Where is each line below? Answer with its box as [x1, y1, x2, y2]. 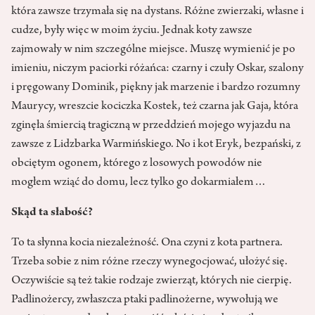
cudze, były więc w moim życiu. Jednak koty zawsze [11, 24, 252, 37]
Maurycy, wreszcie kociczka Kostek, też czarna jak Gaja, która [11, 100, 298, 113]
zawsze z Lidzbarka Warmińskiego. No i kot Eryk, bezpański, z [11, 138, 301, 151]
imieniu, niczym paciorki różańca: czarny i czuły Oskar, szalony [11, 62, 304, 75]
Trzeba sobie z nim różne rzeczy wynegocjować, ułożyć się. [11, 255, 288, 269]
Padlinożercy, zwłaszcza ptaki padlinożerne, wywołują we [11, 293, 278, 307]
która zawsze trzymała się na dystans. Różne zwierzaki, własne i [11, 5, 304, 18]
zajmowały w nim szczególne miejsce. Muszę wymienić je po [11, 43, 295, 56]
